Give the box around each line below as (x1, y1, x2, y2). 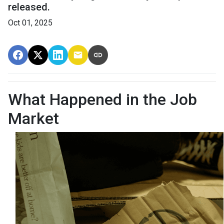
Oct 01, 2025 (8, 17, 52, 27)
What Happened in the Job (8, 89, 197, 109)
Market (8, 108, 59, 128)
